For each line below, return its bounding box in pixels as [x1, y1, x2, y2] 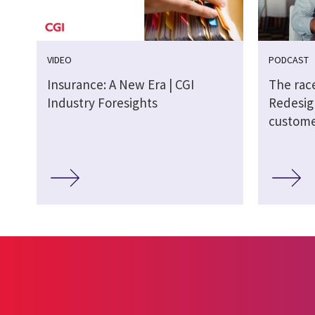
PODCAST [269, 53, 309, 67]
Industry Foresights [47, 94, 157, 112]
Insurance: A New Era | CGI [47, 76, 194, 94]
